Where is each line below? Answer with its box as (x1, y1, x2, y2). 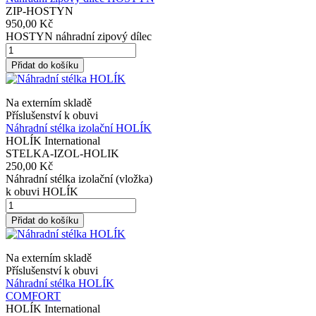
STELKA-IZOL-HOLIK (6, 147, 119, 159)
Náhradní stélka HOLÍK (6, 276, 114, 289)
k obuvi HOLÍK (6, 185, 78, 197)
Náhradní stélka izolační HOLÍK (6, 121, 152, 134)
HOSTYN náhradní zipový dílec (6, 30, 152, 42)
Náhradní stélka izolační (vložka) (6, 172, 152, 185)
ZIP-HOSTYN (6, 4, 73, 17)
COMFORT (6, 289, 61, 302)
